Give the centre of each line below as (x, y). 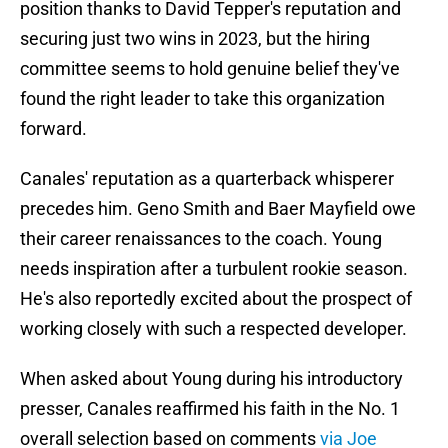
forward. (53, 129)
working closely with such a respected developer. (213, 329)
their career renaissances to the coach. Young (201, 239)
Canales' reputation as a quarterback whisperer (207, 179)
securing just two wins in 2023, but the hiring (195, 39)
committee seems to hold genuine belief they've (210, 69)
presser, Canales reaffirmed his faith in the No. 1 (210, 409)
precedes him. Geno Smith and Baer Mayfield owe (218, 209)
